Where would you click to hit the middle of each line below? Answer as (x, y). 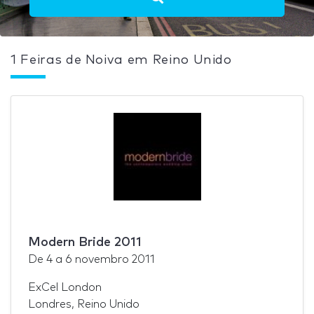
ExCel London (65, 287)
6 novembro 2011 (110, 259)
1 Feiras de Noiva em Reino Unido (121, 60)
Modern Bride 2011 (85, 242)
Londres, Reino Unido (84, 304)
